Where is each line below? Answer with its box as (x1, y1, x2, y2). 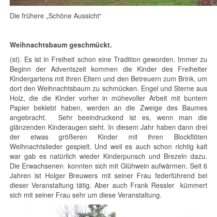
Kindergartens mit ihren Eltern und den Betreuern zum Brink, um (10, 73, 207, 83)
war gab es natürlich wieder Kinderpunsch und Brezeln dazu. (10, 151, 207, 161)
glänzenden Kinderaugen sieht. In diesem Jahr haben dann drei (10, 122, 207, 132)
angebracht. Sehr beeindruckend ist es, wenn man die (10, 112, 207, 122)
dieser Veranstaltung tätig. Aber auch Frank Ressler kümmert (10, 180, 207, 190)
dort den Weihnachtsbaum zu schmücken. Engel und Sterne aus (10, 83, 207, 93)
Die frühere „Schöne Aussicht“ (10, 10, 102, 20)
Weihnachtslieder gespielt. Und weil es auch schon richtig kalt (10, 141, 207, 151)
